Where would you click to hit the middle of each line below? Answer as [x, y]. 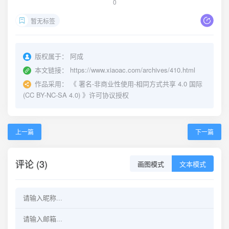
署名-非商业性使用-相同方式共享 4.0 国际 [141, 84]
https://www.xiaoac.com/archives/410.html [133, 70]
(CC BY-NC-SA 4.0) [52, 95]
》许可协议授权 [105, 95]
